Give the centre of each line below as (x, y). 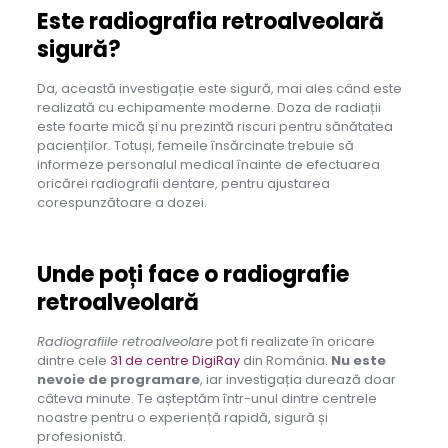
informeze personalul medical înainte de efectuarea (208, 165)
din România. (285, 361)
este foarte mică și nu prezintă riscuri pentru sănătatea (214, 127)
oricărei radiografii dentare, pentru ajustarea (183, 184)
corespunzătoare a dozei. (121, 203)
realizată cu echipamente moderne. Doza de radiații (208, 108)
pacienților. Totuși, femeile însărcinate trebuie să (195, 146)
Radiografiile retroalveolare (124, 342)
